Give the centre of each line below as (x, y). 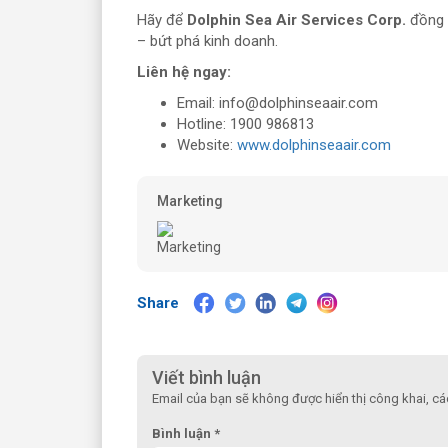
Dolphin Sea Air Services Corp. (296, 19)
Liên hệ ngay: (184, 71)
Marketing (190, 200)
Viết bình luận (206, 377)
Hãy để (162, 19)
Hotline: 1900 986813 (245, 123)
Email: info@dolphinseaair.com (277, 102)
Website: (207, 144)
